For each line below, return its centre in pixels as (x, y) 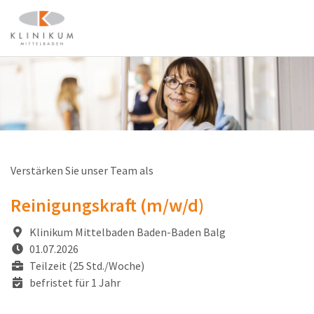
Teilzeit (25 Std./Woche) (86, 266)
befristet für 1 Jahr (74, 283)
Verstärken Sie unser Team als (83, 171)
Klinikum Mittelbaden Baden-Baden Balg (127, 232)
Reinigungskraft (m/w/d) (107, 205)
